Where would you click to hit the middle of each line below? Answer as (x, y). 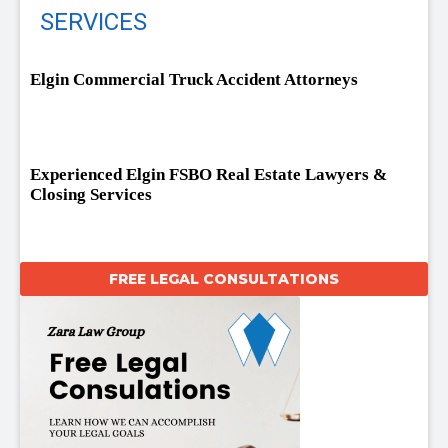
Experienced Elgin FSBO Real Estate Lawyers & (208, 175)
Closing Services (91, 195)
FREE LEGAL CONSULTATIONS (224, 279)
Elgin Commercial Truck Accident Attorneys (194, 80)
